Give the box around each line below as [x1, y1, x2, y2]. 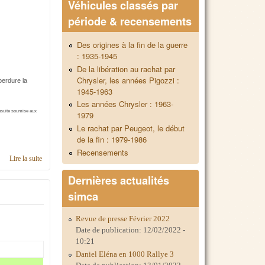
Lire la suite [9, 154, 43, 163]
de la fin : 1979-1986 [77, 134, 147, 146]
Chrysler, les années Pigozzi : [77, 74, 180, 86]
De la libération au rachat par [77, 63, 176, 75]
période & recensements [68, 13, 192, 29]
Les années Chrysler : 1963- [77, 98, 174, 110]
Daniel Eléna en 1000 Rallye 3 [76, 249, 174, 258]
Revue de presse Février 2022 [76, 214, 170, 223]
